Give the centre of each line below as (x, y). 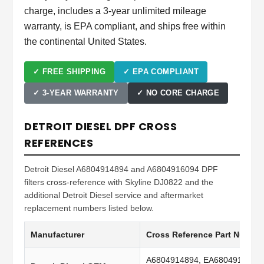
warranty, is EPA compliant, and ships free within (125, 27)
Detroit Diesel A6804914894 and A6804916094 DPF (121, 169)
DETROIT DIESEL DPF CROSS (100, 127)
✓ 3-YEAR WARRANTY (76, 93)
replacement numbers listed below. (89, 208)
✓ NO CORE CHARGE (178, 93)
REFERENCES (59, 143)
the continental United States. (85, 42)
